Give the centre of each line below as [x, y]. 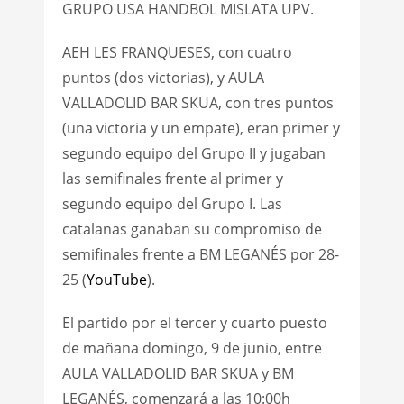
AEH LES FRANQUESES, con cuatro [177, 52]
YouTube [116, 279]
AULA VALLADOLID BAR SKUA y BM [178, 373]
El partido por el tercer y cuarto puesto [194, 322]
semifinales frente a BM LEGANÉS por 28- [200, 254]
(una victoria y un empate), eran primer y [201, 128]
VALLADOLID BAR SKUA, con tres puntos [197, 102]
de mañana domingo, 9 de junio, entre [192, 348]
